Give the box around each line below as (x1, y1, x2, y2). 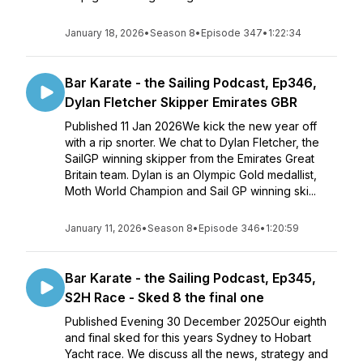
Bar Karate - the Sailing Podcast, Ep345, (65, 270, 316, 286)
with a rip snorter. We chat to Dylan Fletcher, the (65, 135, 319, 149)
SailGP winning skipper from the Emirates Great (65, 152, 314, 165)
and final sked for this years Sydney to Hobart (65, 331, 311, 344)
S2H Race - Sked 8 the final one (65, 289, 264, 305)
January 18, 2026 (65, 27, 144, 39)
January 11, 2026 (65, 222, 142, 234)
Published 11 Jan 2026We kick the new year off (65, 119, 317, 133)
